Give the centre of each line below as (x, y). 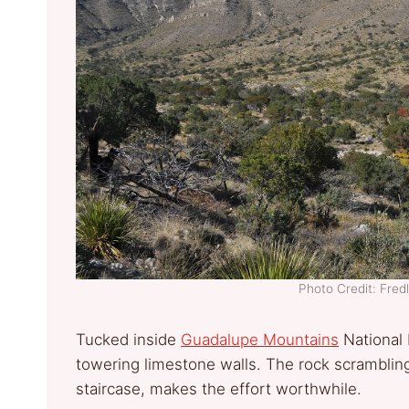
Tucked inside (128, 339)
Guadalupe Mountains (260, 339)
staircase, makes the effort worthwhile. (219, 388)
